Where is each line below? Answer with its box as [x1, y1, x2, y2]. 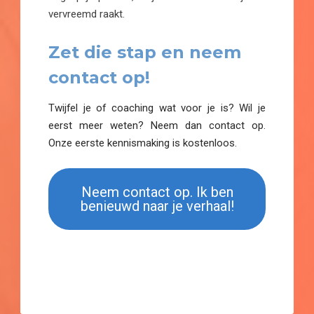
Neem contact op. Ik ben [81, 183, 233, 200]
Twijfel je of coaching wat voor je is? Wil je [48, 102, 266, 115]
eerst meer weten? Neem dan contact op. [48, 119, 266, 132]
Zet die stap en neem [48, 42, 241, 63]
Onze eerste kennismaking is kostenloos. [48, 137, 237, 150]
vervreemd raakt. [48, 7, 125, 20]
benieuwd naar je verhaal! [80, 197, 234, 214]
